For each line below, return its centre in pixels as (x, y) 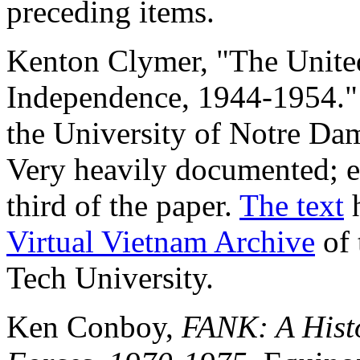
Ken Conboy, (94, 326)
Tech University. (110, 277)
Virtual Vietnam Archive (161, 241)
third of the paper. (123, 205)
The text (292, 205)
